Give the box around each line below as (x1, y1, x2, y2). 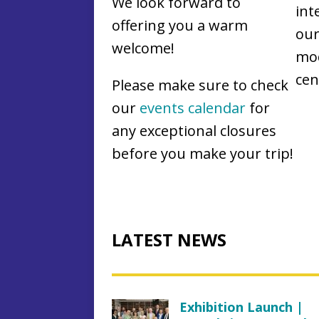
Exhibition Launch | (179, 298, 303, 315)
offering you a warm (112, 15, 248, 35)
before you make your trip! (112, 143, 293, 163)
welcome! (112, 38, 174, 58)
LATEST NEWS (112, 227, 226, 251)
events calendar (140, 98, 246, 117)
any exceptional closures (112, 120, 276, 140)
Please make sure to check (112, 75, 288, 95)
